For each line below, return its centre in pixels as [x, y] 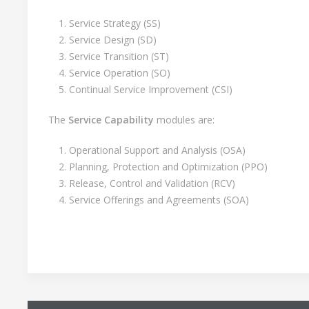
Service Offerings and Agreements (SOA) [159, 200]
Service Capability [111, 120]
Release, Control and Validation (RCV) [152, 183]
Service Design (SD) [113, 40]
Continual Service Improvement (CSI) [151, 89]
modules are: [184, 120]
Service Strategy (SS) [115, 23]
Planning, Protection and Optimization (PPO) [168, 167]
